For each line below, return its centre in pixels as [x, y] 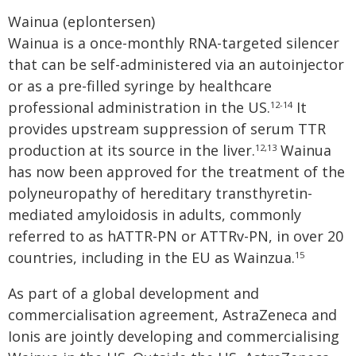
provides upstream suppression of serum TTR [167, 129]
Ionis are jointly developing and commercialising [174, 336]
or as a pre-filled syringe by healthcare [140, 86]
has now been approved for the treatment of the [176, 172]
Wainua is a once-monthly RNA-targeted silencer [174, 43]
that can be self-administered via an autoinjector [176, 64]
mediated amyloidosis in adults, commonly [155, 215]
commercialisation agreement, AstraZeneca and [172, 315]
